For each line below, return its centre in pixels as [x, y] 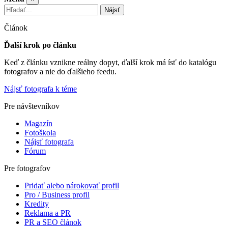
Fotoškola [40, 133]
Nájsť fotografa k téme [40, 89]
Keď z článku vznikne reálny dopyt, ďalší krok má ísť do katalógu [110, 62]
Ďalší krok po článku [40, 45]
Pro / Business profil [57, 195]
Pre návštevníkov [32, 106]
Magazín [38, 123]
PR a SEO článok [53, 222]
